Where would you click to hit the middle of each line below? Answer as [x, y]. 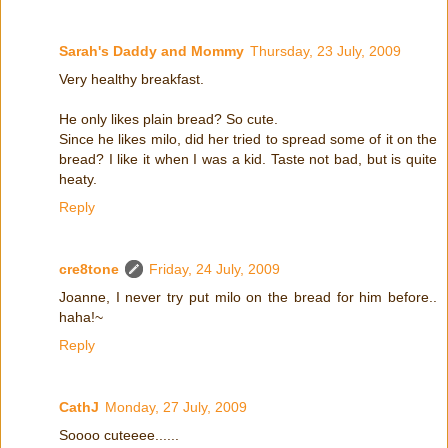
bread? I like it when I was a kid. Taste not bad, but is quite [248, 159]
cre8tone [89, 269]
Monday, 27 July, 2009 [176, 407]
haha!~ [81, 317]
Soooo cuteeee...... [119, 435]
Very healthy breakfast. [131, 79]
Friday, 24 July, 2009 [214, 269]
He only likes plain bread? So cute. [168, 119]
